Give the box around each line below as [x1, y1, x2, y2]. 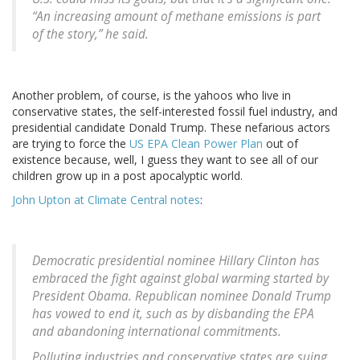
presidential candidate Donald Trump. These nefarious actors [12, 120, 330, 136]
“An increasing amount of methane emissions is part [32, 8, 321, 26]
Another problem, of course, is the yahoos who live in [12, 88, 291, 104]
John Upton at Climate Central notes [12, 192, 200, 208]
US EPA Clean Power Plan [129, 136, 263, 152]
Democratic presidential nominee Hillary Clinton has [32, 252, 320, 270]
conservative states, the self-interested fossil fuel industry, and [12, 104, 337, 120]
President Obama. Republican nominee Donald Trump [32, 288, 331, 305]
